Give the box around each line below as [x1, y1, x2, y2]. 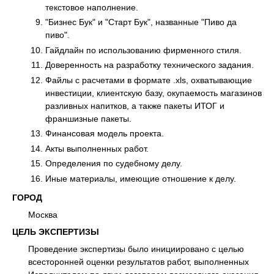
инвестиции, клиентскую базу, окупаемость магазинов [45, 87, 262, 98]
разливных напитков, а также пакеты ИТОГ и [45, 100, 224, 111]
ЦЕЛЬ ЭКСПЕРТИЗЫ [12, 226, 99, 238]
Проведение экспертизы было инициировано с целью [28, 243, 244, 255]
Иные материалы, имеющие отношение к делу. [45, 172, 236, 184]
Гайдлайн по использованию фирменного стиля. [45, 44, 242, 56]
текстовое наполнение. [45, 1, 138, 13]
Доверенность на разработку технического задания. [45, 59, 254, 71]
